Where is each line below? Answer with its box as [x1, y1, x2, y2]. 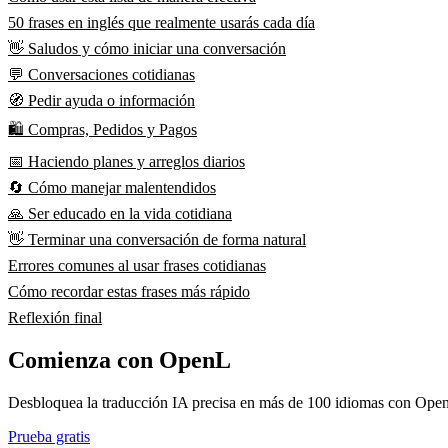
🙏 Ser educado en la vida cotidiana [8, 205, 232, 223]
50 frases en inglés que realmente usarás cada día [8, 14, 315, 32]
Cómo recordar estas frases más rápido [8, 283, 250, 301]
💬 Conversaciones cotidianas [8, 66, 195, 84]
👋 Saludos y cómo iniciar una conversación [8, 40, 286, 58]
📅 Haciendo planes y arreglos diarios [8, 153, 245, 171]
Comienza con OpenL [8, 347, 231, 374]
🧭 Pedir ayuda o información [8, 92, 195, 110]
